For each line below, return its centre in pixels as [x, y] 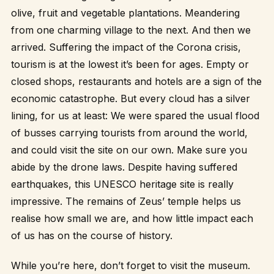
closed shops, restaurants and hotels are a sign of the [136, 81]
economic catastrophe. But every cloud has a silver [131, 98]
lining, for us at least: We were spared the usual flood [135, 115]
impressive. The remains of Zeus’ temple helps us [126, 201]
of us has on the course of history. [92, 235]
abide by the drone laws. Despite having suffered [124, 167]
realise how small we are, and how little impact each [132, 218]
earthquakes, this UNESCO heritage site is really [122, 184]
